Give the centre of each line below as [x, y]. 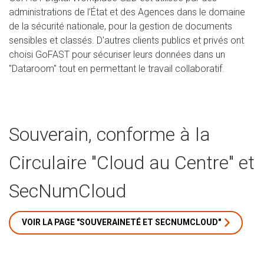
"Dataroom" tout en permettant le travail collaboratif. [117, 68]
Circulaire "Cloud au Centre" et [132, 162]
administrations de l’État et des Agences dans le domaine [127, 12]
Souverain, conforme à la [110, 134]
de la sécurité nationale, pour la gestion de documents [121, 26]
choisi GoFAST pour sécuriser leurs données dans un [117, 54]
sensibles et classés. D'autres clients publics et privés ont [126, 40]
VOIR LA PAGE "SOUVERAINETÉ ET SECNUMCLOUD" [121, 222]
